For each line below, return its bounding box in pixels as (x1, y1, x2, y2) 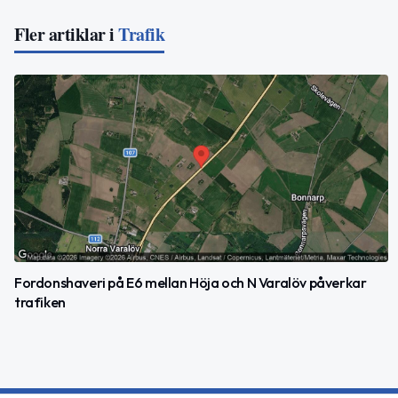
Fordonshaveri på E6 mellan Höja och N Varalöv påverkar (14, 273, 367, 291)
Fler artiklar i (14, 21, 115, 47)
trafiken (14, 292, 66, 311)
